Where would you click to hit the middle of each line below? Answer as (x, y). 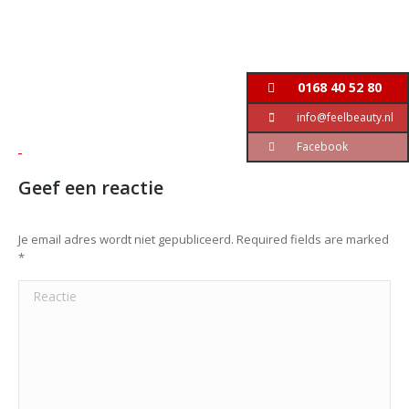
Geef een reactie (91, 188)
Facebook (321, 146)
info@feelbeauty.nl (344, 117)
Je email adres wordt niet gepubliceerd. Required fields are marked (204, 239)
